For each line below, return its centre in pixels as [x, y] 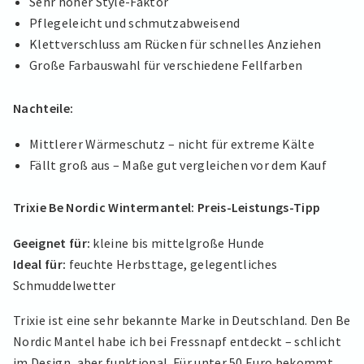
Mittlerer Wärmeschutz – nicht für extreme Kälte [172, 143]
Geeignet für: [52, 243]
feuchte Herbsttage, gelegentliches [172, 264]
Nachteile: [43, 108]
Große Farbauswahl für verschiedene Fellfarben [166, 65]
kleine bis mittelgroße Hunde [178, 243]
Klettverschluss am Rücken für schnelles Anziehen [175, 44]
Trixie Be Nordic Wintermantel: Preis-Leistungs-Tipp [167, 208]
